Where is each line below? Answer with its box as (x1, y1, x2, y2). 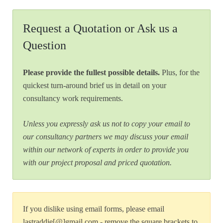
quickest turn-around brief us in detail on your (23, 81, 166, 90)
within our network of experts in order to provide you (23, 145, 189, 154)
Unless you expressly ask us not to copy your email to (23, 119, 190, 128)
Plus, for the (160, 68, 200, 77)
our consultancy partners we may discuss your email (23, 132, 188, 141)
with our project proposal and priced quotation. (23, 158, 172, 167)
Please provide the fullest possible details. (23, 68, 160, 77)
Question (23, 39, 66, 52)
